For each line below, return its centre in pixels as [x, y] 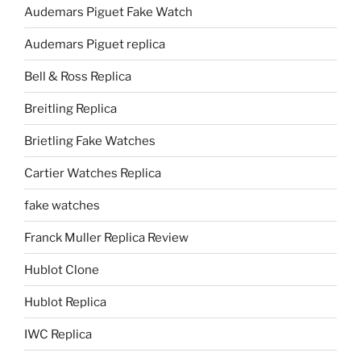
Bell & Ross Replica [78, 76]
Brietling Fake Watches [90, 141]
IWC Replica [58, 334]
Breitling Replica [71, 108]
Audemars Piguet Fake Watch [108, 12]
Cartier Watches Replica [93, 173]
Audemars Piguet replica [95, 44]
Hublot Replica [65, 302]
